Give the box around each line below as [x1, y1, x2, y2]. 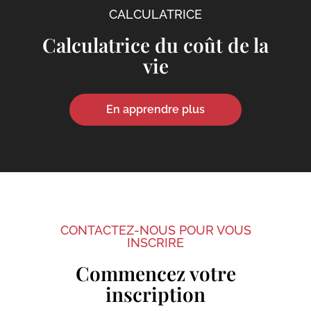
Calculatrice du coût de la [42, 31, 269, 58]
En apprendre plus [106, 102, 205, 116]
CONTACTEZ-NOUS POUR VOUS [60, 222, 251, 237]
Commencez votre [75, 260, 236, 286]
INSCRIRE [127, 235, 184, 250]
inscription [106, 280, 205, 307]
